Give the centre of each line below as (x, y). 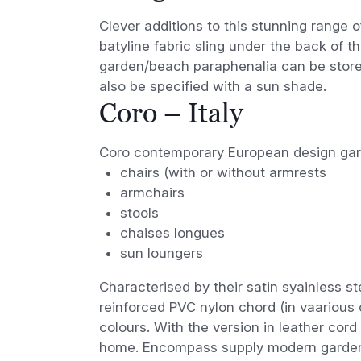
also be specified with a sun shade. (213, 86)
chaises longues (172, 232)
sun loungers (161, 253)
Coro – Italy (172, 112)
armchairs (152, 192)
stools (139, 212)
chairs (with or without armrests (223, 172)
